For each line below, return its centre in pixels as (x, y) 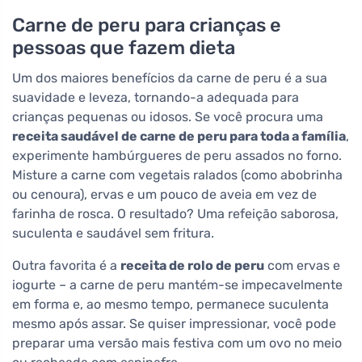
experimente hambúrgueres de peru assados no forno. (177, 156)
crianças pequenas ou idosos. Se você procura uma (168, 117)
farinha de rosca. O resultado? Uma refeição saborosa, (175, 214)
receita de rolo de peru (192, 266)
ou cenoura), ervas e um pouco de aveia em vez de (164, 195)
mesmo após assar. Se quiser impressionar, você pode (174, 324)
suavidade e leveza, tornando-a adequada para (156, 98)
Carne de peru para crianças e (147, 25)
